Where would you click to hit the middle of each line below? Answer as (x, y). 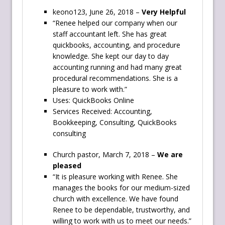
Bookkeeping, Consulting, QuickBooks (115, 123)
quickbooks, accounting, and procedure (117, 45)
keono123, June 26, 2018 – (97, 12)
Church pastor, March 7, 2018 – (105, 155)
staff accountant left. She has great (110, 34)
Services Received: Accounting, (102, 111)
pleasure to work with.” (90, 89)
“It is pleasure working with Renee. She (115, 177)
